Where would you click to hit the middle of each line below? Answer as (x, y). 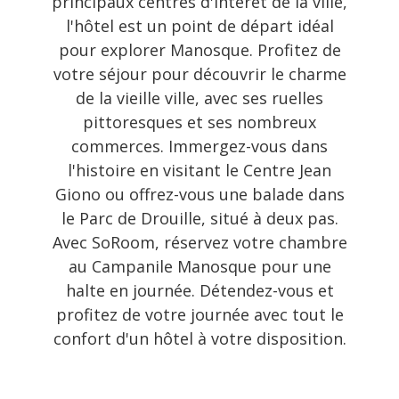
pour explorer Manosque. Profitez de (199, 50)
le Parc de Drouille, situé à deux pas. (199, 218)
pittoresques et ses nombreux (199, 122)
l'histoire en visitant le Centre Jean (199, 170)
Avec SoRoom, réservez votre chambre (199, 242)
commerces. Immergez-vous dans (199, 146)
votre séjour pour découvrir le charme (199, 74)
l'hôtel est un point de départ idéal (199, 26)
